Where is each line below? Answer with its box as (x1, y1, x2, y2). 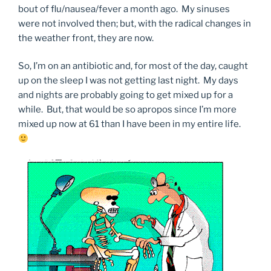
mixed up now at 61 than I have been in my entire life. (18, 119, 241, 130)
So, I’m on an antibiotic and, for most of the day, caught (18, 60, 248, 72)
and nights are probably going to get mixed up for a (18, 90, 233, 101)
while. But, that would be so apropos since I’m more (18, 104, 237, 116)
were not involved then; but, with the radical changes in (18, 18, 251, 29)
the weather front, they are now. (18, 32, 154, 44)
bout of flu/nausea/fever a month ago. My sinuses (18, 3, 230, 15)
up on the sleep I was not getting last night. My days (18, 75, 238, 87)
